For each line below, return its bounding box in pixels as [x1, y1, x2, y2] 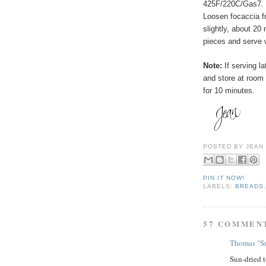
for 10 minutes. [203, 85, 255, 95]
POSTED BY [203, 142, 246, 150]
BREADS [235, 182, 264, 189]
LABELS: [203, 182, 236, 189]
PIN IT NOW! [203, 174, 245, 181]
